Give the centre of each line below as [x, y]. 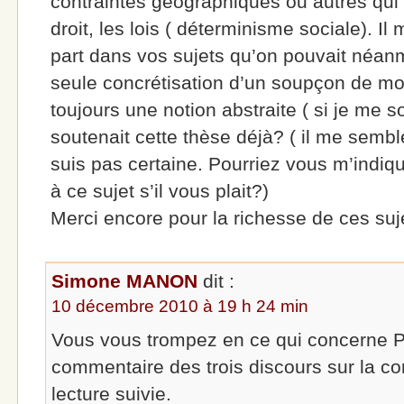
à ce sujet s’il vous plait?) [160, 191]
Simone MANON [125, 280]
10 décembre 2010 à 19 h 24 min [180, 306]
